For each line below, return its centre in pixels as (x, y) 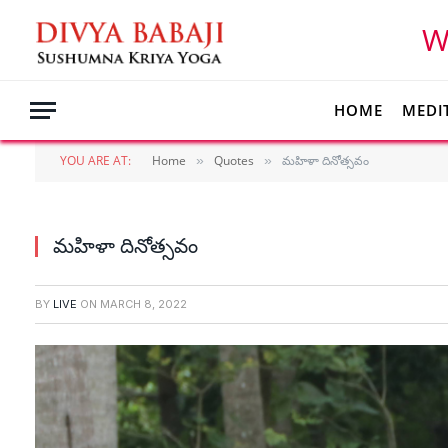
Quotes (234, 160)
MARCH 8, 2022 (143, 304)
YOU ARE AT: (95, 160)
